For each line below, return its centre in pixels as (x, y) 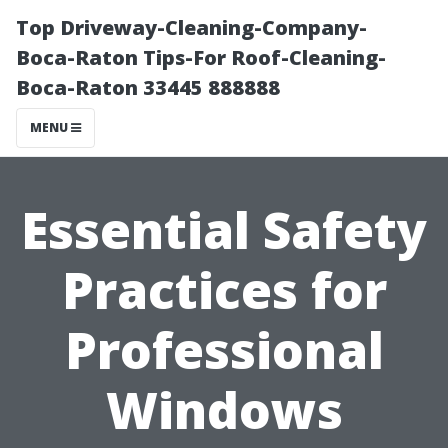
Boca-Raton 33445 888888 (148, 87)
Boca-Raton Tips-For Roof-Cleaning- (201, 57)
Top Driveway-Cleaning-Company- (191, 27)
